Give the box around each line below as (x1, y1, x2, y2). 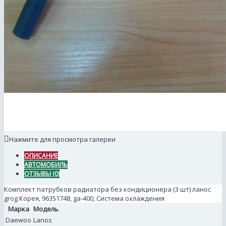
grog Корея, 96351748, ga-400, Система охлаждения (4, 194, 164, 203)
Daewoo (6, 215, 31, 225)
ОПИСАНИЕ (24, 151, 58, 160)
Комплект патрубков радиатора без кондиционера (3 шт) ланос (4, 185, 211, 194)
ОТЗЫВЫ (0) (24, 169, 60, 179)
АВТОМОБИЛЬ (24, 160, 68, 169)
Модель (33, 204, 59, 214)
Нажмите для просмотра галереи (9, 135, 116, 144)
